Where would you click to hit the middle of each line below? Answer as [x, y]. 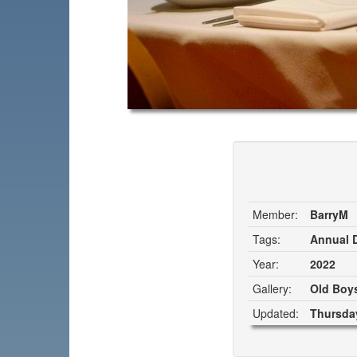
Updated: [276, 313]
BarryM [329, 214]
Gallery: [272, 288]
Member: [275, 214]
